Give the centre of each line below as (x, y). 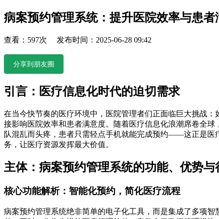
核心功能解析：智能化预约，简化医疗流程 (92, 191)
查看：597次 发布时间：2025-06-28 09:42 (78, 40)
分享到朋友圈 (34, 64)
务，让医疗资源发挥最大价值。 (59, 144)
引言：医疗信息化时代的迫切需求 (92, 91)
